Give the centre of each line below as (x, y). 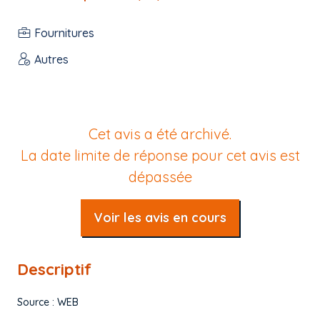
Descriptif (54, 269)
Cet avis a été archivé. (160, 134)
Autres (51, 59)
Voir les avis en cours (160, 217)
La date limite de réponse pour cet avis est (160, 155)
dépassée (160, 177)
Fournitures (64, 32)
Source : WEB (48, 302)
